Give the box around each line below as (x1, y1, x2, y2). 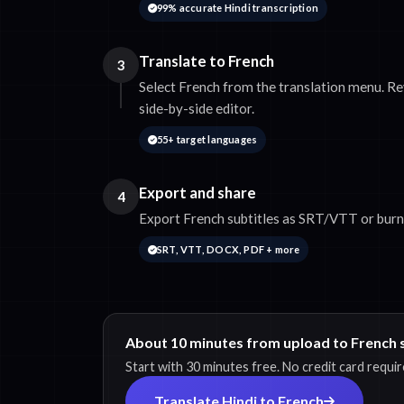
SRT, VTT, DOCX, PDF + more (156, 243, 300, 255)
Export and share (139, 182, 256, 202)
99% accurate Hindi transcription (156, 2, 318, 14)
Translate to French (139, 50, 274, 70)
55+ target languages (156, 133, 258, 145)
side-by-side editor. (139, 99, 254, 116)
